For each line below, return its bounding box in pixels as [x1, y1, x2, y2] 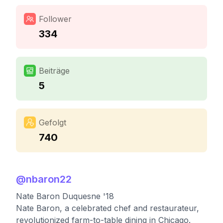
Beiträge [39, 66, 70, 76]
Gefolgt [39, 117, 66, 127]
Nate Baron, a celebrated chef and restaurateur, [16, 203, 199, 213]
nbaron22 [26, 173, 72, 185]
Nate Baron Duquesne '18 [16, 191, 114, 201]
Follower [39, 14, 72, 24]
